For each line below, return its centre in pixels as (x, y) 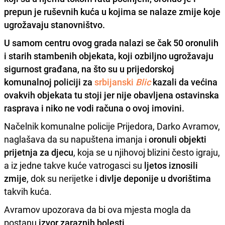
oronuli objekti (178, 139)
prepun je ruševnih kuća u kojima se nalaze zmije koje (112, 11)
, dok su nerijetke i (63, 178)
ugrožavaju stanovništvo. (54, 24)
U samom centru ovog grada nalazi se (81, 42)
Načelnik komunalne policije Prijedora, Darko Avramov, (112, 126)
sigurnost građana (41, 69)
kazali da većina (184, 82)
